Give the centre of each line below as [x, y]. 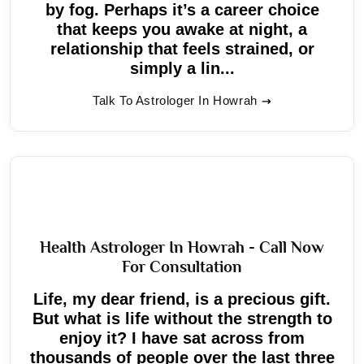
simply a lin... [182, 68]
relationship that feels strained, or [182, 48]
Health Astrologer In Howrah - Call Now [182, 247]
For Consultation [182, 266]
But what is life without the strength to [182, 318]
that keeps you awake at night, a [182, 29]
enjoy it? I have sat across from [182, 338]
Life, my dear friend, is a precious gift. [182, 299]
